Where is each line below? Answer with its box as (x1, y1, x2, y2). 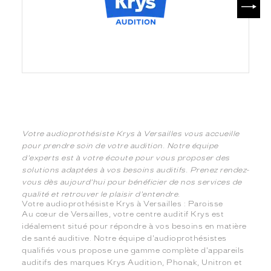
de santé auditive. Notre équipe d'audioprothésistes (22, 234, 227, 243)
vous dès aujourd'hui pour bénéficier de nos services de (22, 178, 242, 187)
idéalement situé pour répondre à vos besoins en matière (22, 222, 247, 231)
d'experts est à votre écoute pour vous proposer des (22, 154, 230, 163)
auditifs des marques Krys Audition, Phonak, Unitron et (22, 258, 243, 267)
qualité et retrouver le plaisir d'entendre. (22, 190, 180, 199)
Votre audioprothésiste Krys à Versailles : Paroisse (22, 200, 223, 209)
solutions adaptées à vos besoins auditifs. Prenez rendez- (22, 166, 249, 175)
